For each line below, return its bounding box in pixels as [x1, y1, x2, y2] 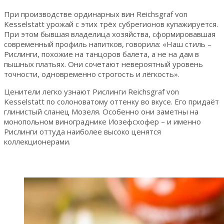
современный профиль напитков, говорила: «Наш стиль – [4, 38, 211, 49]
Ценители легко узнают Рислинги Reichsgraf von [4, 86, 179, 96]
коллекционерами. [4, 136, 70, 146]
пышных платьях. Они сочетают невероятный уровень [4, 58, 203, 69]
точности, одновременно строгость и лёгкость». [4, 68, 179, 79]
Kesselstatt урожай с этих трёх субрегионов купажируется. [4, 18, 218, 29]
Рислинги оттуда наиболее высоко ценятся [4, 126, 161, 136]
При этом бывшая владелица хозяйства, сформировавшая [4, 28, 215, 39]
